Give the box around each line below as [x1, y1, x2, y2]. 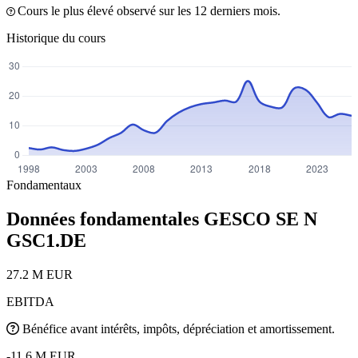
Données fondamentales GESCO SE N [6, 208, 317, 229]
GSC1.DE [6, 229, 86, 251]
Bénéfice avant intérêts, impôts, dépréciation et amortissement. [22, 321, 335, 336]
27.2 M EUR [6, 267, 73, 281]
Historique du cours [6, 30, 105, 45]
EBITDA [6, 294, 54, 308]
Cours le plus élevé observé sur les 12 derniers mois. [18, 3, 280, 18]
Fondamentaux [6, 177, 82, 192]
